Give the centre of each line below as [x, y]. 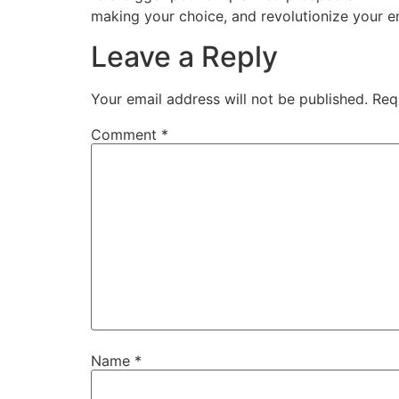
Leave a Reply [184, 56]
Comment [126, 134]
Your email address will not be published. [229, 98]
